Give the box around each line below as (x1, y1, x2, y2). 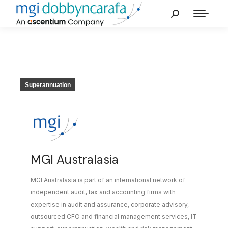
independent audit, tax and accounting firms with (31, 188, 176, 196)
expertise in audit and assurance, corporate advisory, (31, 201, 189, 209)
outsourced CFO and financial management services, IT (31, 213, 197, 221)
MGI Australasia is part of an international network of (31, 176, 185, 184)
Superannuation (25, 81, 71, 89)
